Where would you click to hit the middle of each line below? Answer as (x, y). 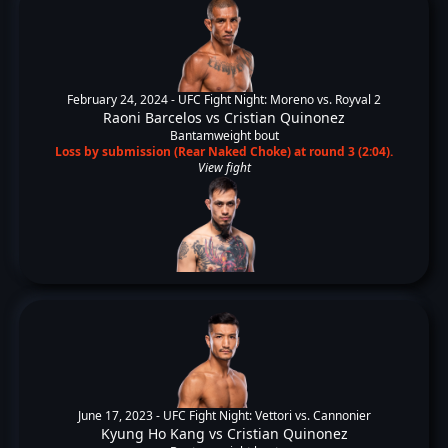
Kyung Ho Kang (152, 433)
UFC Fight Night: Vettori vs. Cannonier (266, 415)
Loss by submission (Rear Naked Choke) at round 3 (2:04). (224, 151)
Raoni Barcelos (152, 117)
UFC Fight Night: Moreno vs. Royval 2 (279, 99)
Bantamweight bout (224, 135)
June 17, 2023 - (120, 415)
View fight (224, 167)
